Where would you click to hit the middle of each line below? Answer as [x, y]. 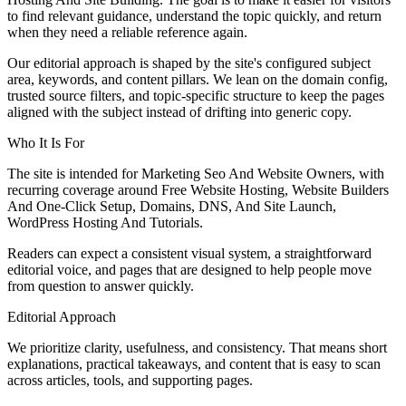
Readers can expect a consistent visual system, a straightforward [189, 253]
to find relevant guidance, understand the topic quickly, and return [194, 15]
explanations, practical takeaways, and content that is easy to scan [194, 363]
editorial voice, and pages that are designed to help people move [189, 269]
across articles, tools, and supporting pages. [130, 380]
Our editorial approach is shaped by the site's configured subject [189, 63]
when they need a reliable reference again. [127, 32]
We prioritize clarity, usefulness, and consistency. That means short [197, 347]
